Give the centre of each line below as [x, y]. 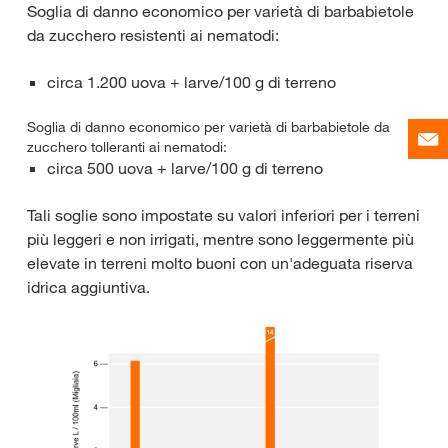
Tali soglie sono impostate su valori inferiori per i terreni [223, 214]
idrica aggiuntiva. [88, 286]
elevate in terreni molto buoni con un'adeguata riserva [220, 262]
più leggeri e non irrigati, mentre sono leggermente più [220, 238]
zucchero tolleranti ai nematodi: [127, 146]
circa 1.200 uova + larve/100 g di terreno [191, 81]
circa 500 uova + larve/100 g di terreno [185, 167]
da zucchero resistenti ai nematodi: [153, 34]
